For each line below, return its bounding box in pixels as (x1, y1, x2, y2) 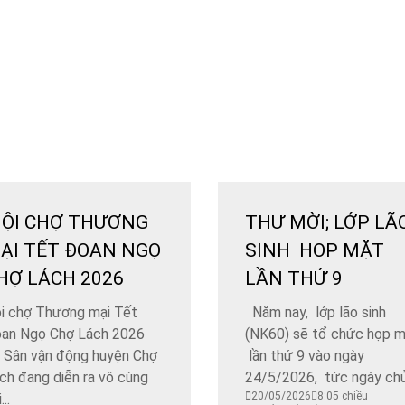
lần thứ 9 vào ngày (244, 346, 364, 364)
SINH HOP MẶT (244, 239, 384, 261)
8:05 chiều (316, 389, 368, 402)
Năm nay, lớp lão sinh (244, 303, 386, 321)
